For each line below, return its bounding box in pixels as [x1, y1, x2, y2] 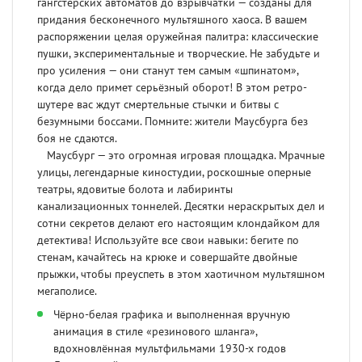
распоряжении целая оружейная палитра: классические [37, 30, 318, 44]
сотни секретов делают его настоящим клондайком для [37, 217, 320, 231]
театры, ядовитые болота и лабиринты [37, 183, 233, 197]
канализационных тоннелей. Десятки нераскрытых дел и [37, 200, 325, 214]
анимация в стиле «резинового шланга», [53, 325, 257, 339]
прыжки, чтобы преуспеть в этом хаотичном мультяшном [37, 267, 325, 282]
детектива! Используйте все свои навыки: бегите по [37, 234, 299, 248]
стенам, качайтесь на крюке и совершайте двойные [37, 250, 297, 265]
